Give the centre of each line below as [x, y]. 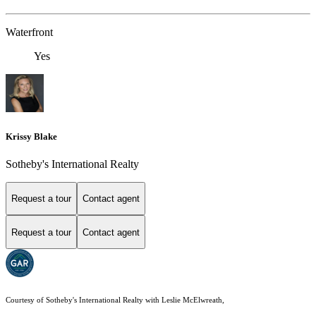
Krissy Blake [31, 136]
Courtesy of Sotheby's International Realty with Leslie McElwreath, [115, 300]
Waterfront [29, 32]
